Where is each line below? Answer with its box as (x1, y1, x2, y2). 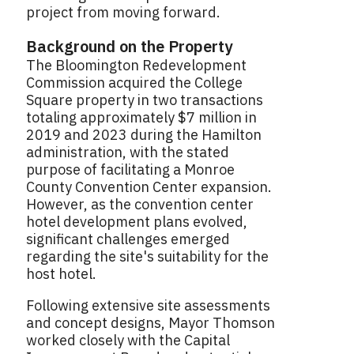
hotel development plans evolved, (26, 213, 247, 232)
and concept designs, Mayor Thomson (26, 314, 275, 333)
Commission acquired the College (26, 73, 243, 92)
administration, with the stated (26, 143, 229, 162)
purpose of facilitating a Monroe (26, 160, 235, 179)
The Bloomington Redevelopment (26, 56, 247, 75)
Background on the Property (26, 36, 232, 58)
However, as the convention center (26, 195, 254, 214)
